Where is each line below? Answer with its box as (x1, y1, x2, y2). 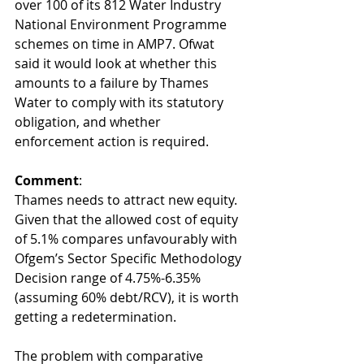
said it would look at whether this (15, 54, 220, 72)
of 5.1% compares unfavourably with (15, 230, 240, 248)
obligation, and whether (15, 113, 164, 131)
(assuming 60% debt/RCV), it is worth (15, 288, 242, 306)
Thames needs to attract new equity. (15, 191, 240, 209)
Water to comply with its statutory (15, 93, 227, 111)
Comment (15, 171, 79, 189)
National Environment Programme (15, 15, 230, 33)
